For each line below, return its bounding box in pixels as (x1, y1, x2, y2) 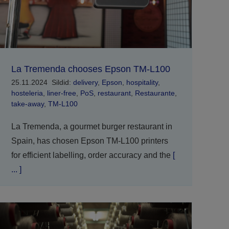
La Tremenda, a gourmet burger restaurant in (11, 122, 172, 131)
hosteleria (11, 89, 43, 98)
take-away (11, 100, 44, 108)
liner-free (47, 89, 76, 98)
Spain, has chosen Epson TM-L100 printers (11, 136, 168, 146)
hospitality (126, 78, 158, 87)
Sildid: (51, 78, 73, 87)
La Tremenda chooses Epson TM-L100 (11, 64, 170, 75)
